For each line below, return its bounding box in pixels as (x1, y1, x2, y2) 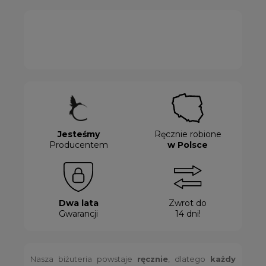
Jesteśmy (57, 129, 100, 140)
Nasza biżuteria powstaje (30, 254, 137, 264)
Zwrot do (169, 198, 207, 209)
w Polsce (167, 140, 208, 151)
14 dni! (175, 208, 201, 220)
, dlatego (167, 254, 210, 264)
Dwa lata (58, 198, 99, 209)
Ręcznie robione (154, 129, 221, 140)
